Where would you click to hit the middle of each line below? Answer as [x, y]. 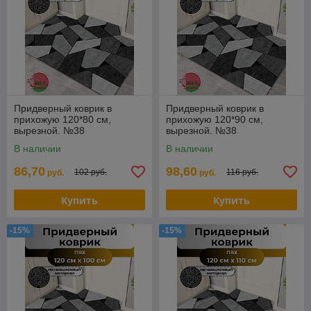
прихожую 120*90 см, [215, 120]
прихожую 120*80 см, [62, 120]
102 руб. [91, 172]
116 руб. [242, 172]
